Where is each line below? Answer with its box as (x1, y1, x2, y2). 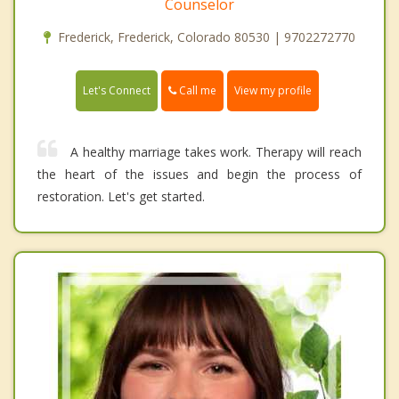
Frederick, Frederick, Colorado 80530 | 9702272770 (58, 28, 355, 45)
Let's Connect (83, 82, 151, 98)
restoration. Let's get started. (37, 187, 205, 205)
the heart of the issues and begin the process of (37, 165, 362, 183)
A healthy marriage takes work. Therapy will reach (70, 142, 362, 160)
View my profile (234, 82, 312, 98)
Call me (176, 82, 216, 98)
